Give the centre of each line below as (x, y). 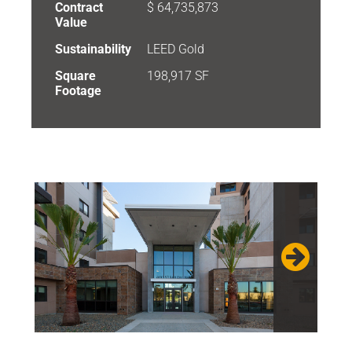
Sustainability (93, 49)
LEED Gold (176, 49)
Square (75, 76)
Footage (78, 91)
